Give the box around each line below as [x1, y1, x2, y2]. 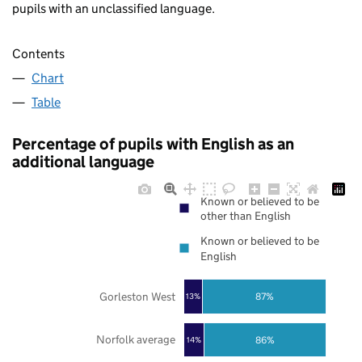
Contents [12, 46, 65, 62]
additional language [12, 152, 154, 172]
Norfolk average [95, 332, 175, 347]
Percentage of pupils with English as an [12, 134, 294, 154]
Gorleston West [99, 288, 175, 304]
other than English [200, 208, 291, 224]
